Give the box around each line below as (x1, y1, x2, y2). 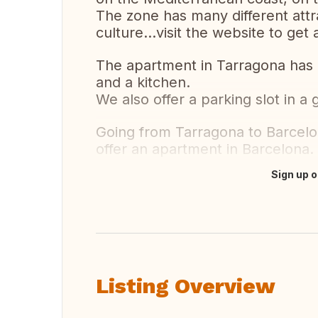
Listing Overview (96, 273, 275, 298)
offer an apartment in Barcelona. (96, 141, 314, 158)
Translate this (106, 175, 182, 189)
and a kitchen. (96, 74, 190, 91)
